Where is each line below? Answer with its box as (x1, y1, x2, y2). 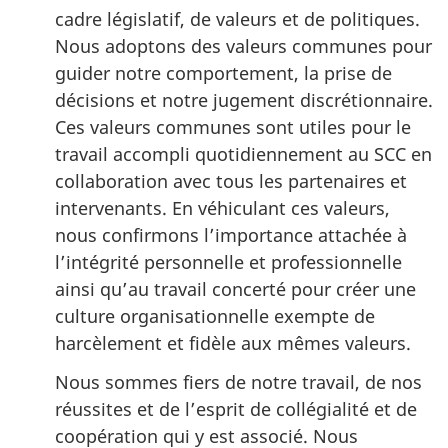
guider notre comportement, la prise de (55, 61, 392, 86)
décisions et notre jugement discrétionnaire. (55, 88, 433, 113)
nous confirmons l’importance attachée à (55, 223, 407, 248)
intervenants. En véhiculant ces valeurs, (55, 196, 390, 221)
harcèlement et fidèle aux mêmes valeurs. (55, 331, 411, 356)
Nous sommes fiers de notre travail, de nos (55, 369, 422, 394)
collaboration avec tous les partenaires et (55, 169, 407, 194)
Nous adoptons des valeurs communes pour (55, 34, 432, 59)
